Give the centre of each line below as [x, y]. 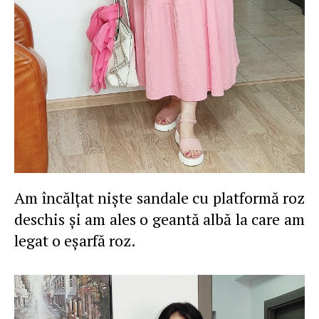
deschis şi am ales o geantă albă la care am [159, 219]
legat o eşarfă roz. [75, 240]
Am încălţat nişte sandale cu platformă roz [159, 198]
